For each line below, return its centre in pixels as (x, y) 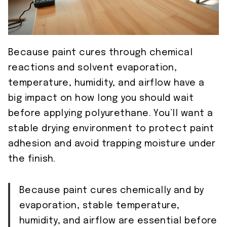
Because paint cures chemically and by (112, 191)
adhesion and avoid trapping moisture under (112, 144)
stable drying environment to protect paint (111, 129)
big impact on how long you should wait (101, 99)
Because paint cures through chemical (101, 53)
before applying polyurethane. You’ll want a (111, 114)
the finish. (32, 159)
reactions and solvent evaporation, (93, 68)
